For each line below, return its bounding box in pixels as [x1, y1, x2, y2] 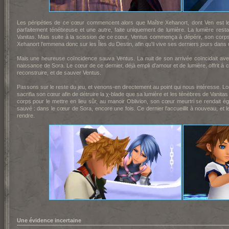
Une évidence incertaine [16, 217, 81, 223]
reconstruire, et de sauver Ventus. [16, 70, 101, 76]
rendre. [16, 112, 35, 119]
